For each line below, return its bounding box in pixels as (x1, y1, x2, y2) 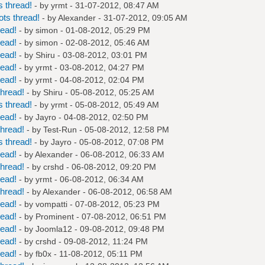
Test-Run (43, 124, 77, 134)
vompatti (35, 199, 67, 209)
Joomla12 (35, 224, 72, 234)
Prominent (35, 211, 74, 221)
